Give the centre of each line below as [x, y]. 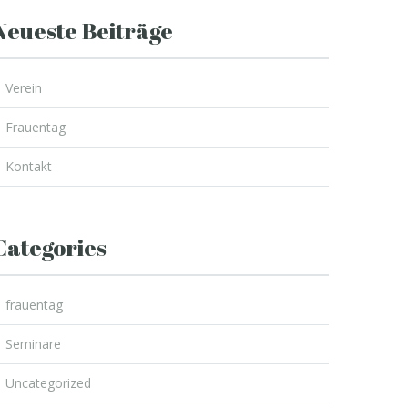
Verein [24, 88]
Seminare [33, 344]
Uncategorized [48, 383]
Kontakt [29, 166]
